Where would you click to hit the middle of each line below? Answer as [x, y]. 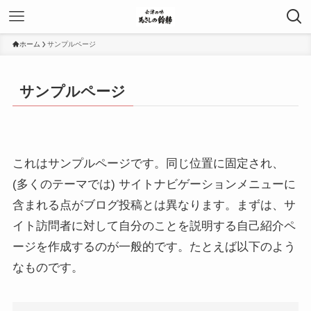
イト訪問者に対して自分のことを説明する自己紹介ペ [154, 226]
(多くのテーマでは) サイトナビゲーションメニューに [154, 184]
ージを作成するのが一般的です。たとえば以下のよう [154, 246]
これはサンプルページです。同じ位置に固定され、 [148, 163]
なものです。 [48, 267]
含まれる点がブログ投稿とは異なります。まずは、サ [154, 205]
